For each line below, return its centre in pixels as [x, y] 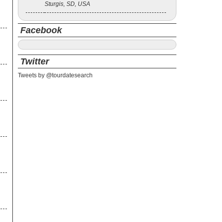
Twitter [35, 61]
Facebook [41, 30]
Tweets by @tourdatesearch [55, 75]
